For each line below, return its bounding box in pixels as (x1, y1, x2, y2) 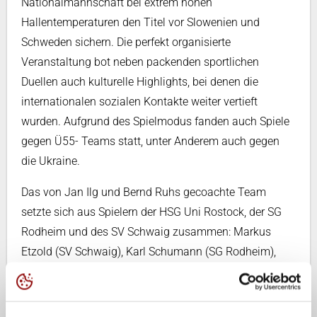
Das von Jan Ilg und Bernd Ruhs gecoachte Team (21, 185, 266, 199)
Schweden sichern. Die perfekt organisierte (21, 35, 231, 49)
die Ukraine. (21, 154, 80, 168)
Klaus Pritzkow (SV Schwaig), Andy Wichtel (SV (21, 265, 254, 278)
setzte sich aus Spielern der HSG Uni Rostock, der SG (21, 205, 282, 219)
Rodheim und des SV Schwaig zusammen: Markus (21, 225, 271, 238)
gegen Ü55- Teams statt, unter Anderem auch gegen (21, 134, 279, 148)
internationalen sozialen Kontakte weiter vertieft (21, 95, 258, 108)
